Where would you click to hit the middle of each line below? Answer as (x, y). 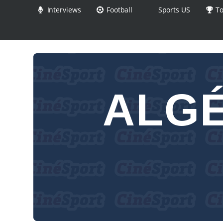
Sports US (173, 10)
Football (119, 10)
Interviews (63, 10)
